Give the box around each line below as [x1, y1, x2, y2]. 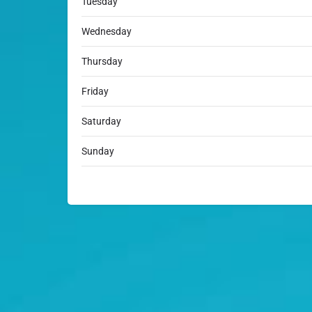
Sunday [81, 146, 114, 157]
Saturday [81, 116, 121, 127]
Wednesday [81, 26, 132, 38]
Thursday [81, 56, 123, 68]
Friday [81, 86, 109, 97]
